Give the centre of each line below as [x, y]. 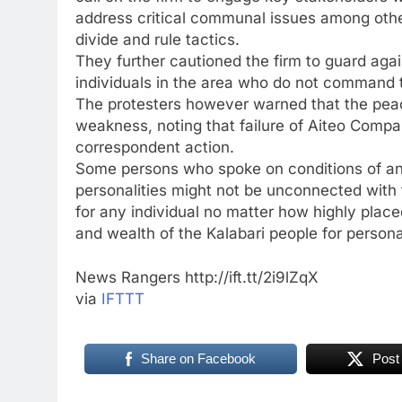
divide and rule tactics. [157, 39]
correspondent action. [155, 147]
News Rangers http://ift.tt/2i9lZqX [197, 277]
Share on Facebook [198, 358]
